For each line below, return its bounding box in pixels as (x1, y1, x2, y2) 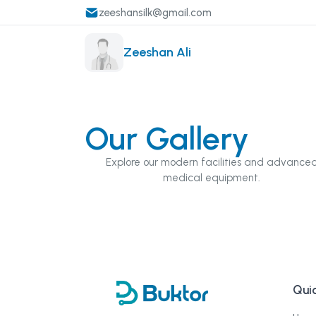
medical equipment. (163, 171, 260, 184)
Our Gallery (85, 119, 249, 157)
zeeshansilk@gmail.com (99, 6, 212, 19)
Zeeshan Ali (123, 44, 191, 61)
